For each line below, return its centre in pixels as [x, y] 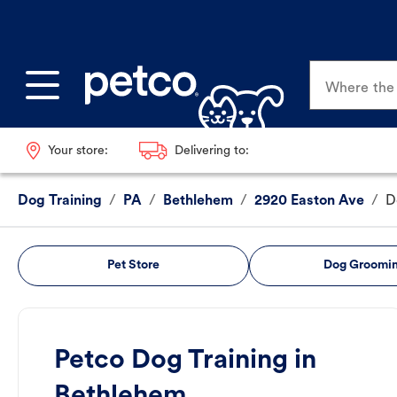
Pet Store [133, 266]
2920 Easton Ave [309, 202]
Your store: [78, 151]
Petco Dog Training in [185, 362]
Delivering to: [211, 151]
